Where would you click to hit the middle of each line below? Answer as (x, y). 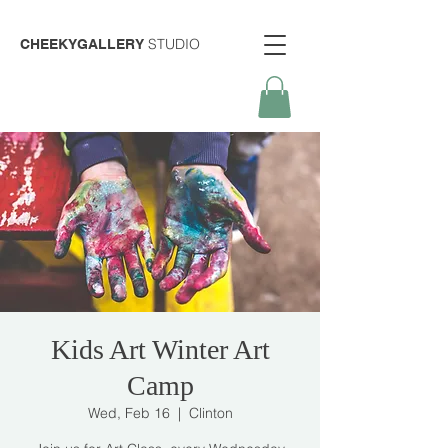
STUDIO (172, 44)
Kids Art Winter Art (160, 349)
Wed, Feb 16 (128, 412)
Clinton (210, 412)
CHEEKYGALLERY (82, 44)
